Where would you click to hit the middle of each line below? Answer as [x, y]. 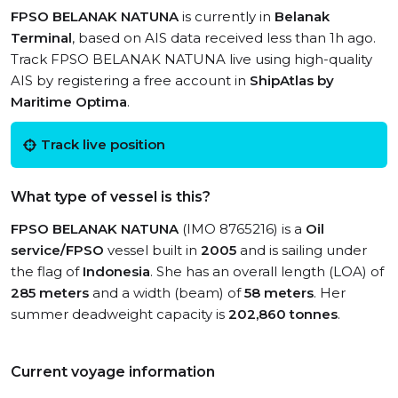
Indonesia [116, 271]
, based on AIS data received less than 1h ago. [224, 38]
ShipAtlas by [292, 80]
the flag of [47, 271]
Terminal [41, 38]
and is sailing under [302, 250]
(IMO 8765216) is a [242, 229]
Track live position [103, 144]
